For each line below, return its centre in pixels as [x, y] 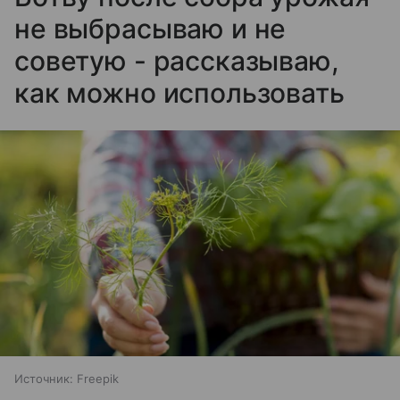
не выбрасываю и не [150, 29]
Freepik [98, 378]
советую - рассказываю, [177, 61]
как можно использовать [179, 93]
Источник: [44, 378]
